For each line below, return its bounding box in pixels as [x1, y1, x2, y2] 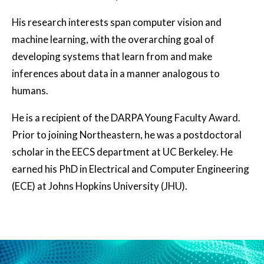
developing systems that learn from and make [12, 49, 212, 62]
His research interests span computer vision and [12, 15, 222, 28]
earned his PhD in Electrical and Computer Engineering [12, 162, 249, 175]
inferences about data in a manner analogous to [12, 67, 220, 80]
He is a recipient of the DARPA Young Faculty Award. [12, 111, 240, 124]
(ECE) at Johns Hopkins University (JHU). [12, 179, 187, 192]
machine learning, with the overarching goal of [12, 32, 214, 45]
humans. [12, 84, 48, 97]
